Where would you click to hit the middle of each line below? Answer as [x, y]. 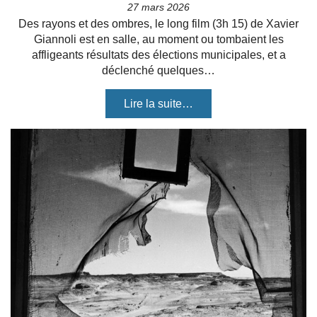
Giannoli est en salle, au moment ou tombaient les [158, 39]
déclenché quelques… [158, 70]
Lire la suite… [158, 104]
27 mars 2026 [158, 7]
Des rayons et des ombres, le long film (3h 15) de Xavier [158, 24]
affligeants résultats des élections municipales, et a [158, 55]
